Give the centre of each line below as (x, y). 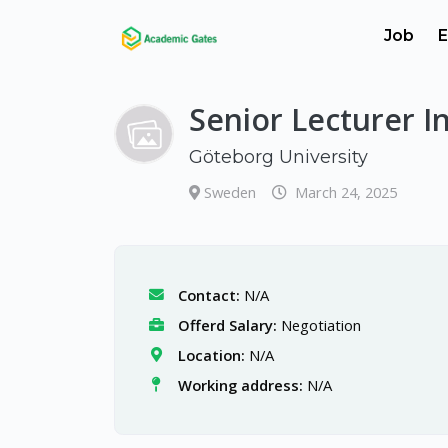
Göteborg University (279, 157)
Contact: (208, 295)
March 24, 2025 (346, 192)
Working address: (240, 385)
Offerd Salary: (227, 325)
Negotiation (320, 325)
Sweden (232, 192)
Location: (211, 355)
